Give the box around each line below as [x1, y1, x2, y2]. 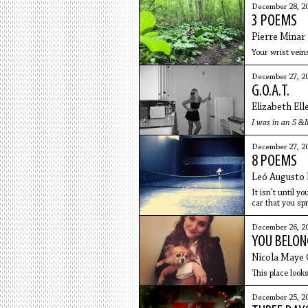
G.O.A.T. [251, 83, 289, 100]
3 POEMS [251, 13, 297, 30]
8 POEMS [251, 153, 297, 170]
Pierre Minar [251, 32, 305, 43]
